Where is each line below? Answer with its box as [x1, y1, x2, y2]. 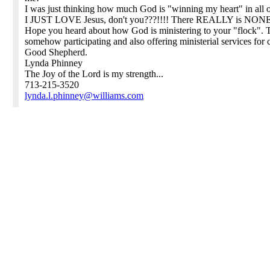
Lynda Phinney [25, 58, 83, 68]
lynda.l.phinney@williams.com [25, 90, 143, 101]
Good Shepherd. [25, 47, 87, 57]
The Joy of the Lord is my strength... [25, 69, 163, 79]
